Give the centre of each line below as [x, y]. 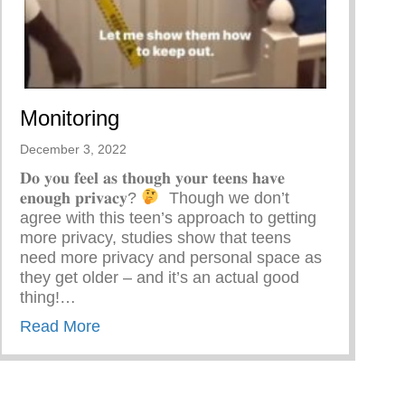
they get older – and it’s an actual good [160, 277]
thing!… [48, 297]
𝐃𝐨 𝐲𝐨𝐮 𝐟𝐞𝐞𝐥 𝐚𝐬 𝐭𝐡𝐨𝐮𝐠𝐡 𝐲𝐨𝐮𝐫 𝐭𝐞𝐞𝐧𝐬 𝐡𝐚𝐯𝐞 [152, 178]
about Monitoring [160, 325]
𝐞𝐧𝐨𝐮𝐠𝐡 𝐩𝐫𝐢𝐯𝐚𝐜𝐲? [80, 198]
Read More [60, 326]
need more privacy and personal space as [171, 257]
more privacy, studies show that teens [155, 237]
